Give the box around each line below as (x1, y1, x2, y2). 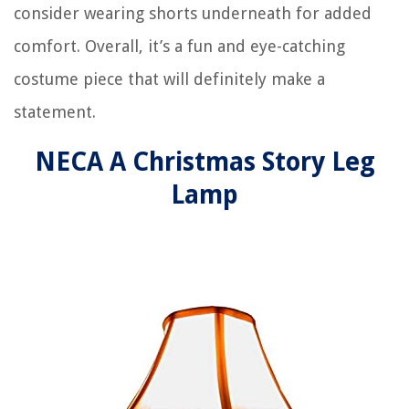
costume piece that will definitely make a (14, 68, 325, 89)
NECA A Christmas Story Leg (34, 146, 375, 177)
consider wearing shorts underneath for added (14, 3, 372, 23)
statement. (14, 101, 96, 121)
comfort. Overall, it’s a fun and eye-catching (14, 36, 345, 56)
